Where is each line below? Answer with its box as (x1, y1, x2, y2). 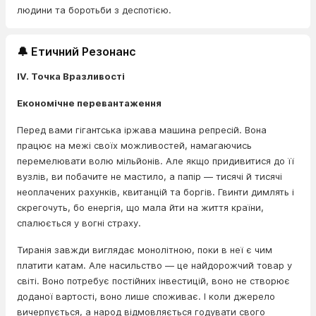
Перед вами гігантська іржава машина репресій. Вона (17, 124, 267, 135)
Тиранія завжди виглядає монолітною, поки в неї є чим (17, 244, 272, 255)
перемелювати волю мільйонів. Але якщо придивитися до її (17, 155, 294, 166)
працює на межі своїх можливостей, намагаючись (17, 140, 252, 151)
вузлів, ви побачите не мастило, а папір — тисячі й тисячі (17, 171, 282, 182)
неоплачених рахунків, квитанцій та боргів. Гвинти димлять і (17, 186, 294, 197)
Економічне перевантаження (17, 97, 162, 109)
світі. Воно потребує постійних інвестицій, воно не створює (17, 275, 290, 286)
